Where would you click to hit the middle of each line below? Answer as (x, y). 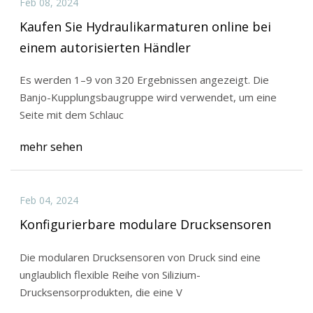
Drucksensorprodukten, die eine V (101, 292)
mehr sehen (51, 146)
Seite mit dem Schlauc (71, 115)
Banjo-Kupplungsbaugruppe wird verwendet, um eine (148, 97)
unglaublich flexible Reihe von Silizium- (110, 274)
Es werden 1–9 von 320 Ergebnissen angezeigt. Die (144, 80)
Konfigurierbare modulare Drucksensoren (145, 224)
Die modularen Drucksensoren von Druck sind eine (140, 257)
